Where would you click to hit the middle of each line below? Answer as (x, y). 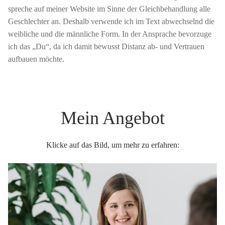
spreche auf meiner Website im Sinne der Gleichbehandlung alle (109, 9)
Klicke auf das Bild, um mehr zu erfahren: (113, 145)
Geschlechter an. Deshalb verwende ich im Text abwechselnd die (111, 22)
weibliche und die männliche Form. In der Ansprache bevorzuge (110, 34)
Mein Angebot (113, 118)
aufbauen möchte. (36, 59)
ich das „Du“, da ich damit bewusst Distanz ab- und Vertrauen (106, 47)
